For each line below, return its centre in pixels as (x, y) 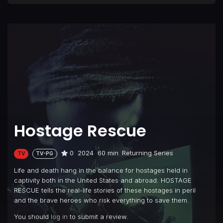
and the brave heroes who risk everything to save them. (102, 200)
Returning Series (148, 153)
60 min (108, 153)
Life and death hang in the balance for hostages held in (101, 170)
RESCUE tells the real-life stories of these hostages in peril (105, 190)
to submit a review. (98, 216)
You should (32, 216)
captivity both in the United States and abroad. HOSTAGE (103, 180)
